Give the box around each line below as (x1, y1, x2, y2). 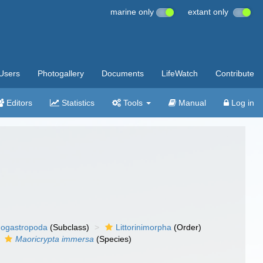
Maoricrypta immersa (15, 234, 95, 244)
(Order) (171, 222, 202, 232)
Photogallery (38, 69, 84, 78)
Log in (229, 98, 254, 107)
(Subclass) (48, 222, 90, 232)
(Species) (94, 234, 132, 244)
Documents (102, 69, 144, 78)
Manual (176, 98, 206, 107)
